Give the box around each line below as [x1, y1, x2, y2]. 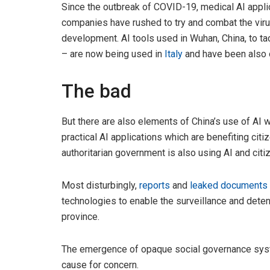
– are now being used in [61, 48, 165, 60]
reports [139, 179, 170, 191]
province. [61, 210, 99, 222]
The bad [61, 80, 131, 103]
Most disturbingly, [61, 179, 139, 191]
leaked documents [190, 179, 268, 191]
